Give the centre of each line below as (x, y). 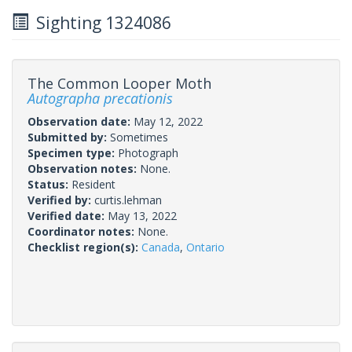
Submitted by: (69, 137)
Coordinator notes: (82, 231)
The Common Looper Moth (119, 83)
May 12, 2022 (168, 121)
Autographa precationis (100, 98)
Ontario (205, 247)
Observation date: (81, 121)
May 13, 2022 (142, 215)
